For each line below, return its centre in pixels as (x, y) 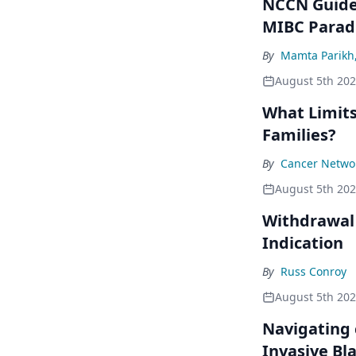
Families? (299, 135)
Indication (303, 243)
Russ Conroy (313, 271)
